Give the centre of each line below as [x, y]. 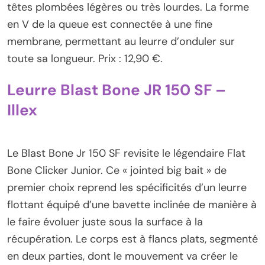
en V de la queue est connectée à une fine [110, 24]
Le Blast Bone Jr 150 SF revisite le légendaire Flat [126, 153]
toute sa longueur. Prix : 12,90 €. [85, 58]
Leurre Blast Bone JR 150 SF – [117, 90]
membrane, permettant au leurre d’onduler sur [121, 41]
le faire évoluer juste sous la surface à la [105, 222]
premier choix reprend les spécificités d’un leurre [127, 188]
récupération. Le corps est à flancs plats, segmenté [132, 239]
